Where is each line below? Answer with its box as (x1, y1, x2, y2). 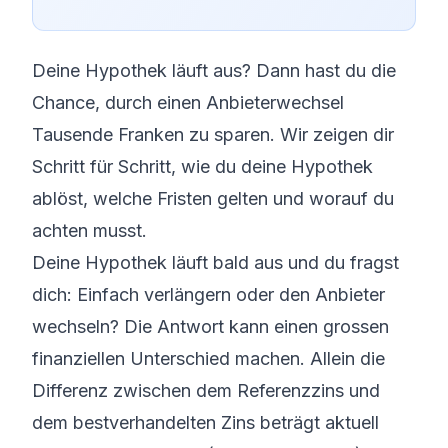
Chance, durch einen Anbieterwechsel (32, 92, 344, 113)
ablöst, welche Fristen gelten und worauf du (32, 188, 394, 209)
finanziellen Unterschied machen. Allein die (32, 348, 385, 369)
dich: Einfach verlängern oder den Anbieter (32, 284, 385, 305)
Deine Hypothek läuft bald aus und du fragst (32, 252, 399, 273)
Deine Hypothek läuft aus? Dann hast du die (32, 60, 396, 81)
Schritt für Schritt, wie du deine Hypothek (32, 156, 373, 177)
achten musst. (32, 220, 147, 241)
